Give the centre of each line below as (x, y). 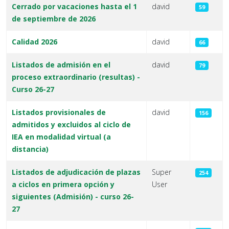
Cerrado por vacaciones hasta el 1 (74, 6)
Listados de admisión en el (61, 65)
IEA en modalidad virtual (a (61, 137)
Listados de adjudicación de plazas (76, 172)
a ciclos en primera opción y (63, 184)
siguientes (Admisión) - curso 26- (73, 197)
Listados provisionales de (59, 112)
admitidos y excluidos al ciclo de (71, 124)
